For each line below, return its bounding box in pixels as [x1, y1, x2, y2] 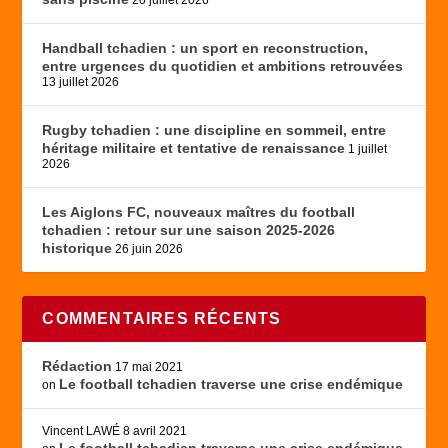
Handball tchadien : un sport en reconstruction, [42, 40, 369, 57]
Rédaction [42, 358, 113, 375]
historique [42, 240, 113, 257]
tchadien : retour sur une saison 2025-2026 [42, 222, 336, 239]
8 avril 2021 [123, 424, 188, 439]
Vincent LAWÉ [42, 424, 121, 439]
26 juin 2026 [115, 242, 184, 257]
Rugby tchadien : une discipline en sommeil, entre [42, 122, 387, 139]
